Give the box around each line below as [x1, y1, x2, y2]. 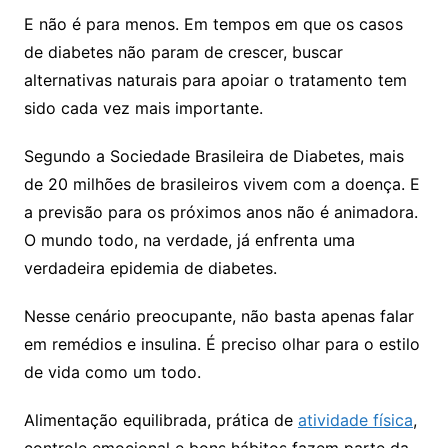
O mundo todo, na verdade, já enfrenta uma [23, 229, 355, 250]
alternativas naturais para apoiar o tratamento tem [23, 69, 407, 90]
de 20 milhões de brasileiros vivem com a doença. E [23, 173, 420, 194]
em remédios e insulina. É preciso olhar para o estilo [23, 333, 420, 354]
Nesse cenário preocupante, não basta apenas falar [23, 305, 414, 326]
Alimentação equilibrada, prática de [23, 409, 298, 430]
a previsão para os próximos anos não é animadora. [23, 201, 418, 222]
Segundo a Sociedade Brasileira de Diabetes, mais [23, 145, 404, 166]
